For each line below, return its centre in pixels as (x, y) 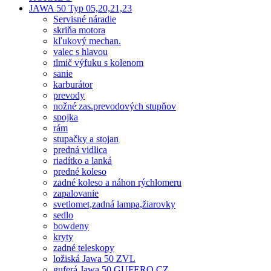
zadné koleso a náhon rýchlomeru (117, 182)
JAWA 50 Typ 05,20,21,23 (80, 8)
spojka (66, 117)
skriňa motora (79, 30)
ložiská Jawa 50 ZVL (94, 259)
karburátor (73, 84)
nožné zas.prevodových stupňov (115, 106)
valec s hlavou (80, 52)
